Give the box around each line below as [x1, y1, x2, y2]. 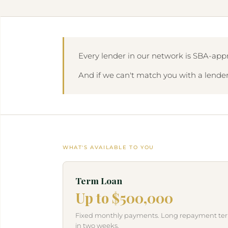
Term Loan [75, 175, 122, 186]
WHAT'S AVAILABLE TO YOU [63, 144, 154, 151]
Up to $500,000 [75, 189, 173, 207]
